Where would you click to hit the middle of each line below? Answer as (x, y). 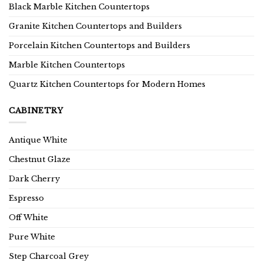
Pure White (32, 237)
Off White (28, 218)
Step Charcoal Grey (49, 257)
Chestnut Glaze (40, 160)
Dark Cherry (34, 179)
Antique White (38, 140)
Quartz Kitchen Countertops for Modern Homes (107, 84)
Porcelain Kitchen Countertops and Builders (100, 45)
